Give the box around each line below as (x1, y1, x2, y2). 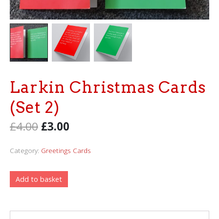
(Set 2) (10, 97, 60, 117)
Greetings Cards (41, 145, 91, 155)
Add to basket (16, 175, 62, 184)
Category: (10, 145, 39, 155)
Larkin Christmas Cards (10, 77, 206, 97)
